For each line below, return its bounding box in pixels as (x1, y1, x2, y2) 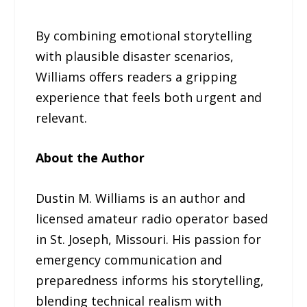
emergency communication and (36, 251, 223, 269)
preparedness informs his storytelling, (36, 272, 265, 289)
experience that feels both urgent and (36, 88, 262, 106)
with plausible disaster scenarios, (36, 47, 234, 64)
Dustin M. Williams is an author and (36, 190, 246, 207)
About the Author (36, 149, 145, 167)
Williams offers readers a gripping (36, 68, 238, 85)
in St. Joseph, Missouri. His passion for (36, 231, 262, 248)
